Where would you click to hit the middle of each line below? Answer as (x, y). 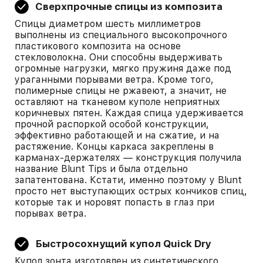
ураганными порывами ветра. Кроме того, (114, 80)
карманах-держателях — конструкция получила (128, 158)
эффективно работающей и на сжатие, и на (117, 135)
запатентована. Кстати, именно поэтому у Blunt (128, 180)
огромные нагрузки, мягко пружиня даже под (123, 68)
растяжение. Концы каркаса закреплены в (114, 146)
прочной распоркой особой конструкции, (112, 124)
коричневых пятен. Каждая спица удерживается (129, 113)
